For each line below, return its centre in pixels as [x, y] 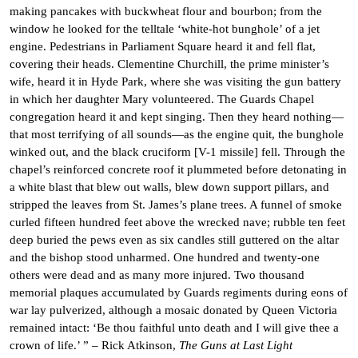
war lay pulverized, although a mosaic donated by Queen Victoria [173, 310]
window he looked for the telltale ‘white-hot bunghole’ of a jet [165, 29]
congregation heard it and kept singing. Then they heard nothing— [177, 117]
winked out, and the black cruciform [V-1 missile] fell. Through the [177, 152]
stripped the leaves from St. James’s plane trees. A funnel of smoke [176, 205]
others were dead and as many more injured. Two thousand [157, 275]
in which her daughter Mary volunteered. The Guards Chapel [162, 99]
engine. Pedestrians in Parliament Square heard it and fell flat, [163, 46]
